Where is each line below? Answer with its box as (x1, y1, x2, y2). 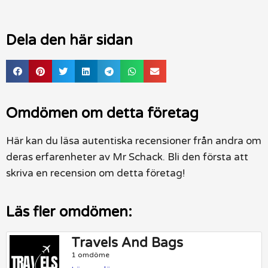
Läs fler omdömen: (6, 203, 132, 221)
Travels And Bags (71, 235, 184, 251)
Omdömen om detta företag (6, 105, 199, 123)
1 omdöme (71, 251, 110, 260)
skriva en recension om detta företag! (6, 167, 185, 180)
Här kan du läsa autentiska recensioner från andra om (6, 135, 261, 148)
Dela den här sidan (6, 32, 133, 49)
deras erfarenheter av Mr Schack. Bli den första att (6, 151, 248, 164)
